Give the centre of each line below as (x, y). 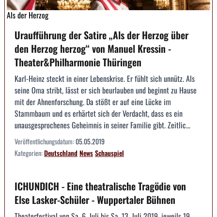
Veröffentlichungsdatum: (45, 141)
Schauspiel (109, 153)
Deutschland (61, 153)
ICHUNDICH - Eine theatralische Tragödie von (100, 186)
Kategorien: (29, 153)
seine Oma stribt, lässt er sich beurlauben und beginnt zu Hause (106, 90)
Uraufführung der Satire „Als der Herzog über (101, 35)
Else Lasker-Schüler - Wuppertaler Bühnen (95, 200)
